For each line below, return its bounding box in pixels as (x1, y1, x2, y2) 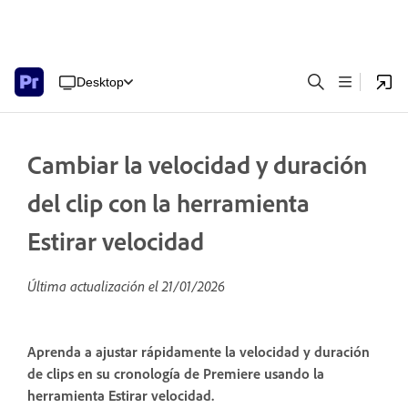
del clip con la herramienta (27, 187, 310, 219)
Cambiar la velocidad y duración (27, 148, 367, 180)
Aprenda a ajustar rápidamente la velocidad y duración (27, 342, 370, 362)
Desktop (76, 74, 124, 89)
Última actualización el (27, 277, 162, 295)
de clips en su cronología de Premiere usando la (27, 364, 324, 383)
